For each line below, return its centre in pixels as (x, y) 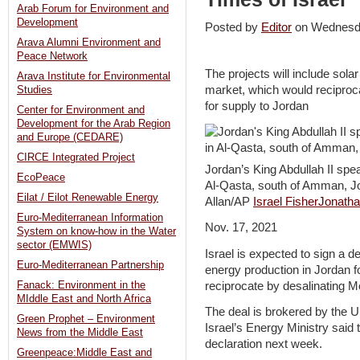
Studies (35, 90)
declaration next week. (264, 344)
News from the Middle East (80, 333)
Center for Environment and (81, 110)
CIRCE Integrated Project (76, 158)
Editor (276, 28)
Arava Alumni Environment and (89, 43)
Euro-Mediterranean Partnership (90, 266)
